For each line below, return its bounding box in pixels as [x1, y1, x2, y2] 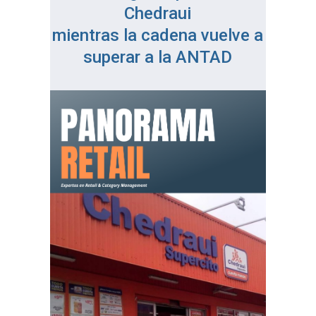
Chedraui [124, 4, 192, 24]
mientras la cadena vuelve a [52, 25, 264, 46]
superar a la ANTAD [83, 47, 233, 68]
